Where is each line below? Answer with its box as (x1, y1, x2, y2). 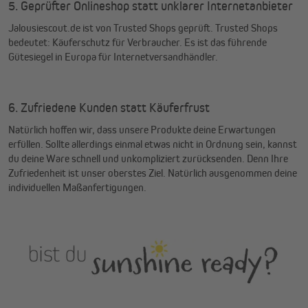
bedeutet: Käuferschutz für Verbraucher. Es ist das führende (8, 36, 267, 49)
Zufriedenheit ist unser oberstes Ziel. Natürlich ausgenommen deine (8, 166, 297, 180)
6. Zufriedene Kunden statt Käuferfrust (8, 100, 212, 115)
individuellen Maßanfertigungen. (8, 181, 146, 195)
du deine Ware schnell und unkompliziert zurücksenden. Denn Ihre (8, 152, 288, 166)
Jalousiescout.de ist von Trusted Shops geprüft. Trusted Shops (8, 21, 278, 35)
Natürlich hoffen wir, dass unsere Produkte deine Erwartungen (8, 123, 276, 137)
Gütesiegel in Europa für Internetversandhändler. (8, 50, 220, 64)
